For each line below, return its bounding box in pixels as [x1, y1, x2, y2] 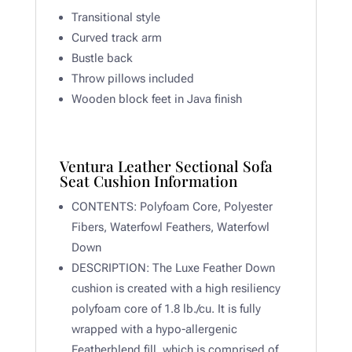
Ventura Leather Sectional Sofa [59, 156, 273, 177]
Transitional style [71, 10, 160, 25]
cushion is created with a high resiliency [71, 281, 280, 296]
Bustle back [71, 51, 133, 66]
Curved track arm [71, 31, 162, 46]
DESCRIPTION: [71, 261, 149, 276]
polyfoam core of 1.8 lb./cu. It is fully [71, 302, 261, 317]
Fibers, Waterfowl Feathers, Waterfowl [71, 220, 269, 235]
